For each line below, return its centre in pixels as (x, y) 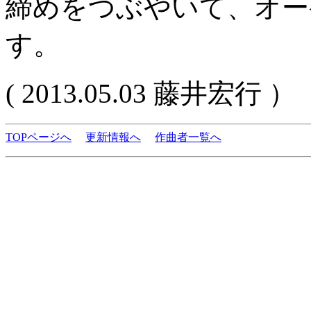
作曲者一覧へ (188, 137)
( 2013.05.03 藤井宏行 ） (151, 93)
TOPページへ (39, 137)
